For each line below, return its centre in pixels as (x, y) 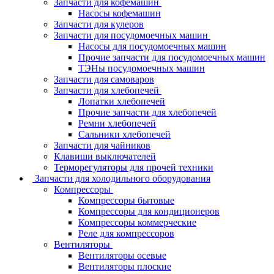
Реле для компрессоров (126, 233)
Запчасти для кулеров (99, 24)
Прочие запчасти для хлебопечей (147, 112)
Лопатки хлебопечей (122, 101)
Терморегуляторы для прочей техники (134, 167)
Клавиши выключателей (105, 156)
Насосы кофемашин (120, 13)
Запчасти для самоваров (104, 79)
